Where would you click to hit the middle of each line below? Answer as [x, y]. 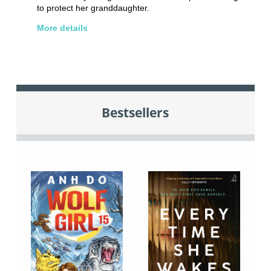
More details [63, 28]
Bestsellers [135, 113]
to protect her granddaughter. [93, 8]
